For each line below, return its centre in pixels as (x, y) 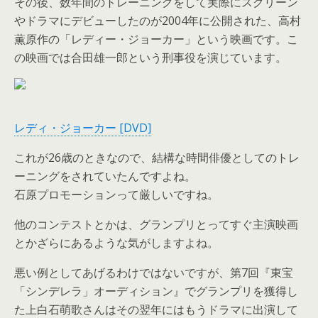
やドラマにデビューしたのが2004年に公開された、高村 (158, 20)
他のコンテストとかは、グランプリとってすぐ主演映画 (156, 224)
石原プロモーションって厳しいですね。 (116, 194)
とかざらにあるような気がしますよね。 (116, 242)
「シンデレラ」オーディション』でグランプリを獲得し (156, 291)
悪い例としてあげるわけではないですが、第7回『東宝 (154, 272)
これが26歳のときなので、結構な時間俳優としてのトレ (157, 157)
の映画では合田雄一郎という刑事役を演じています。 (150, 57)
